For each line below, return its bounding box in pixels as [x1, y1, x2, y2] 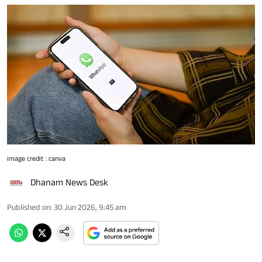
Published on [7, 201, 50, 213]
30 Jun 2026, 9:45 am [54, 201, 126, 213]
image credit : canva [7, 153, 65, 164]
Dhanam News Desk [30, 175, 108, 189]
